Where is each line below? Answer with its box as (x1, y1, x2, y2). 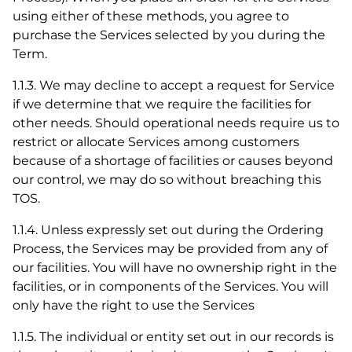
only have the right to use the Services (13, 298, 255, 313)
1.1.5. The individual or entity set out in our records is (13, 329, 334, 344)
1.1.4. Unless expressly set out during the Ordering (13, 222, 324, 237)
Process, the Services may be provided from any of (13, 241, 328, 256)
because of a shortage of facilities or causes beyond (13, 153, 333, 168)
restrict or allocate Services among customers (13, 134, 299, 149)
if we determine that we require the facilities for (13, 97, 311, 112)
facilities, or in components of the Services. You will (13, 279, 328, 294)
